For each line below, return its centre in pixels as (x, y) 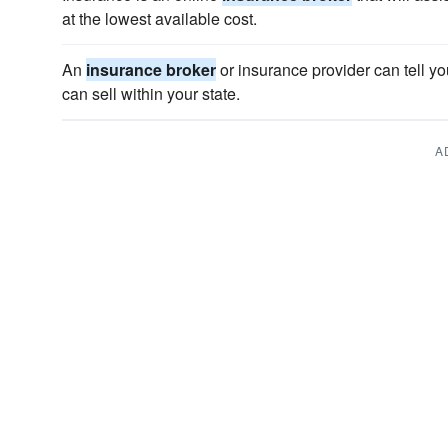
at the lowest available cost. (159, 18)
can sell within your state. (151, 93)
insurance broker (151, 69)
